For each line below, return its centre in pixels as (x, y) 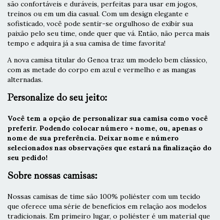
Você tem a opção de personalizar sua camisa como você (108, 118)
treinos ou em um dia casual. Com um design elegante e (98, 14)
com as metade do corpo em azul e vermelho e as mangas (102, 69)
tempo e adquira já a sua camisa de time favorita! (86, 43)
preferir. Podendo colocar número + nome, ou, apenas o (105, 128)
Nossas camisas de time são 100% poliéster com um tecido (104, 196)
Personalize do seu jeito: (57, 97)
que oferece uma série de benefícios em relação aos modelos (107, 206)
